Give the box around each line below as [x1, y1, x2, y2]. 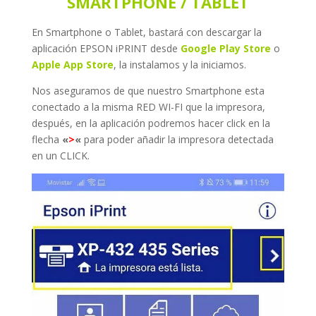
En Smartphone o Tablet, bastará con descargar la [31, 25, 262, 39]
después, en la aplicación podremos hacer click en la [31, 116, 270, 130]
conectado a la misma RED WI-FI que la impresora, [31, 100, 265, 114]
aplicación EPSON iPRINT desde [31, 42, 181, 56]
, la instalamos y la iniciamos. [113, 58, 246, 72]
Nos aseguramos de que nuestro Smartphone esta [31, 84, 265, 98]
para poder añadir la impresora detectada [80, 133, 274, 147]
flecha [31, 133, 62, 147]
